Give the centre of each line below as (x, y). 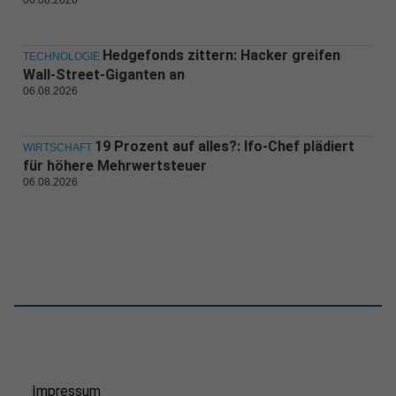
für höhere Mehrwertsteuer (114, 166)
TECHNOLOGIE (61, 57)
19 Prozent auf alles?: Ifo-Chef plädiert (224, 147)
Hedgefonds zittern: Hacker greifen (221, 56)
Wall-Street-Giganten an (103, 75)
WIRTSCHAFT (57, 148)
